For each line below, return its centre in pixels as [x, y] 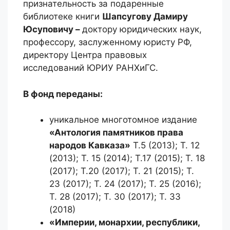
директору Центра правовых [85, 55]
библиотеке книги [63, 16]
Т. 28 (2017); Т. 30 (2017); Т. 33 [115, 197]
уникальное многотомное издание [123, 120]
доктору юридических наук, [142, 29]
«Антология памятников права [116, 132]
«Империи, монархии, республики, [124, 222]
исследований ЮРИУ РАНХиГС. [91, 68]
